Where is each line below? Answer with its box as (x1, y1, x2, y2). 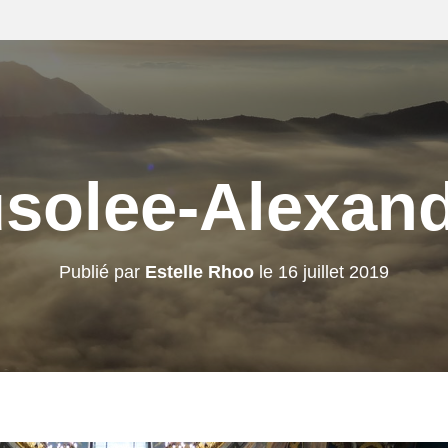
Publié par (59, 262, 145, 282)
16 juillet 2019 (278, 262, 389, 282)
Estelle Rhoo (145, 262, 254, 282)
